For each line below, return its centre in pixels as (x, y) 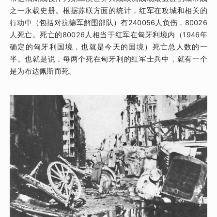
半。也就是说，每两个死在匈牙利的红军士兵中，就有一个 (108, 59)
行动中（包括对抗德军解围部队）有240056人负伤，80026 (108, 23)
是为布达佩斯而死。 (43, 71)
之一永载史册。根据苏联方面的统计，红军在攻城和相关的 (108, 11)
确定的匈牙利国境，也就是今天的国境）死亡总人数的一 (108, 47)
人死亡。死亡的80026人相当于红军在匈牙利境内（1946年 (108, 35)
